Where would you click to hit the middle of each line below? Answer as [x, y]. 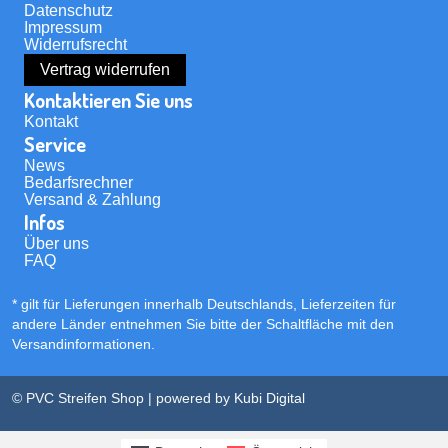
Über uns [56, 243]
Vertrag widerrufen [105, 69]
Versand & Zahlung [92, 199]
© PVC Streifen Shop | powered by [121, 397]
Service [55, 143]
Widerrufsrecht [75, 44]
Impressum [63, 27]
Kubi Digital [269, 397]
